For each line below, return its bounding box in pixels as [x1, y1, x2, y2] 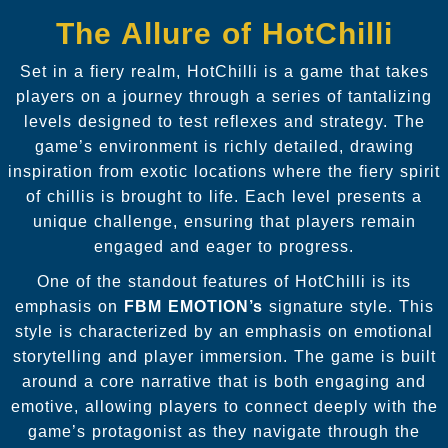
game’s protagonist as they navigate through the [28, 422, 420, 440]
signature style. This [262, 297, 434, 315]
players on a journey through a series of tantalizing [16, 87, 432, 105]
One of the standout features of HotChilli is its [37, 272, 411, 290]
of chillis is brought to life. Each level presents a [26, 187, 422, 205]
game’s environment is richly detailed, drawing [34, 137, 414, 155]
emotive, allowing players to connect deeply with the [10, 397, 438, 415]
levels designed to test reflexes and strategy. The [23, 112, 425, 130]
